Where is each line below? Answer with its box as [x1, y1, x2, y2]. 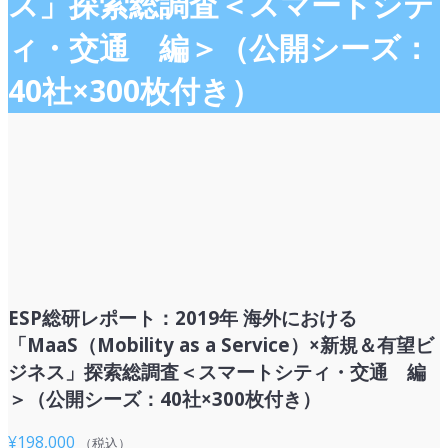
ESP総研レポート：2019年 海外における [8, 304, 357, 330]
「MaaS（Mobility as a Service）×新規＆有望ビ [8, 331, 434, 357]
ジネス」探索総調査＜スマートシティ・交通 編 [8, 358, 426, 384]
